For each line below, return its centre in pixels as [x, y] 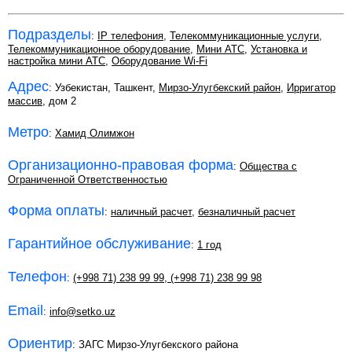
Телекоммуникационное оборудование [99, 49]
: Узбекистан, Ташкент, [104, 88]
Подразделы [49, 35]
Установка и [279, 49]
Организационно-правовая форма [121, 165]
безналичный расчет [247, 211]
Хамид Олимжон [95, 133]
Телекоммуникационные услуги [244, 36]
